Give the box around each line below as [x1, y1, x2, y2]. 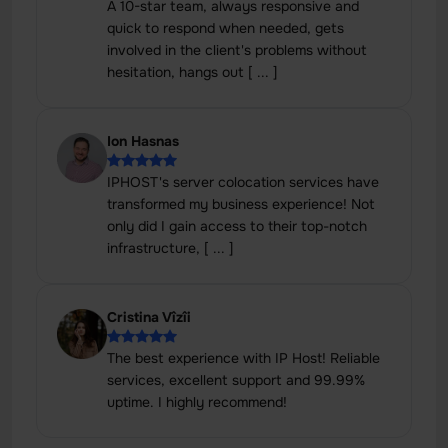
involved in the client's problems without [107, 41, 367, 59]
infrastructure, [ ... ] [107, 239, 234, 257]
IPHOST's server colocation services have [107, 173, 379, 191]
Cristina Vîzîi [107, 308, 191, 326]
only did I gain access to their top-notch [107, 217, 367, 235]
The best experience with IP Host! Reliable [107, 349, 380, 367]
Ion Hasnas [107, 132, 179, 150]
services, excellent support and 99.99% [107, 371, 365, 389]
